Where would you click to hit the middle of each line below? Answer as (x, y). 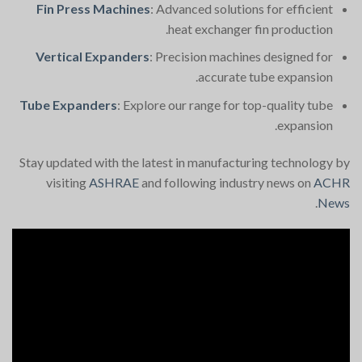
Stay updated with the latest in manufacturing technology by (185, 162)
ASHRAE (114, 182)
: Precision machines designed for (242, 57)
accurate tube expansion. (266, 77)
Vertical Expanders (93, 57)
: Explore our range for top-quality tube (225, 104)
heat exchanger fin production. (251, 28)
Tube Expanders (69, 104)
